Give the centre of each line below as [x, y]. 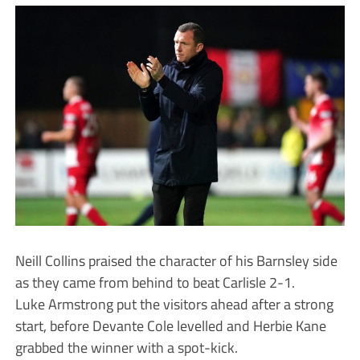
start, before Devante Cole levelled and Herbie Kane [170, 326]
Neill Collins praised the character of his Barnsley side [176, 261]
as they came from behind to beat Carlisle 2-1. [155, 282]
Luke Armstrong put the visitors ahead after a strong [174, 304]
